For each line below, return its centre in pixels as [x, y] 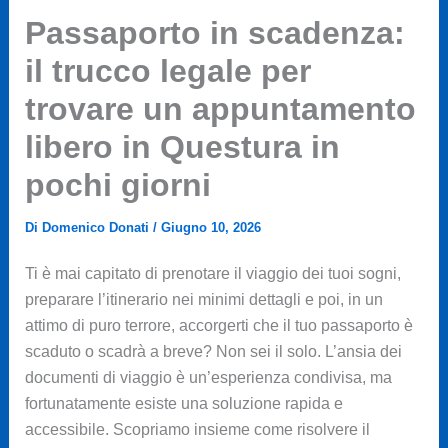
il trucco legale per [167, 71]
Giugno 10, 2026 [210, 228]
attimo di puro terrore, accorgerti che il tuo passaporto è [218, 326]
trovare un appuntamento [220, 109]
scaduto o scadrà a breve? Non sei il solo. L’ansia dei [213, 352]
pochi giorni [117, 185]
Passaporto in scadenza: [214, 33]
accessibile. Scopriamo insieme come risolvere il [197, 430]
